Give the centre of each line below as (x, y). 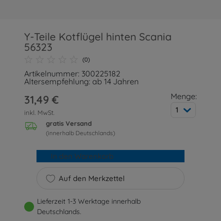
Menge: (184, 96)
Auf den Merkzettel (92, 179)
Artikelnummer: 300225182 (73, 74)
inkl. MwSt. (39, 112)
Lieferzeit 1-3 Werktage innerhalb (89, 202)
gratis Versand (69, 124)
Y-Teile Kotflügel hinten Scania (98, 37)
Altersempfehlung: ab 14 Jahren (82, 81)
